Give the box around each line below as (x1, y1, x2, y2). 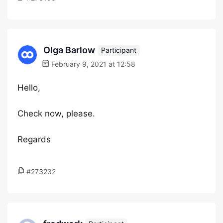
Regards (17, 134, 51, 144)
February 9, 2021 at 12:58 (49, 60, 135, 68)
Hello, (17, 83, 40, 93)
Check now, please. (17, 109, 95, 118)
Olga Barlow (43, 45, 95, 55)
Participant (101, 45, 136, 54)
